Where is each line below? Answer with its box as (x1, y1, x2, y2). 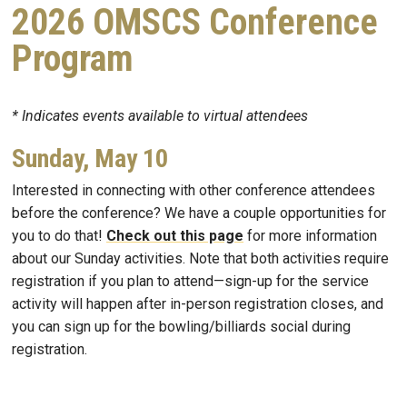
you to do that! (12, 226, 106, 244)
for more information (243, 226, 377, 244)
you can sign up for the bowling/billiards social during (12, 317, 351, 335)
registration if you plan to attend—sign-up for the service (12, 272, 369, 290)
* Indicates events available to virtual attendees (12, 107, 308, 125)
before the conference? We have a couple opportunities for (12, 203, 386, 222)
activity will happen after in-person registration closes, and (12, 294, 383, 313)
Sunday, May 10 (12, 143, 168, 174)
